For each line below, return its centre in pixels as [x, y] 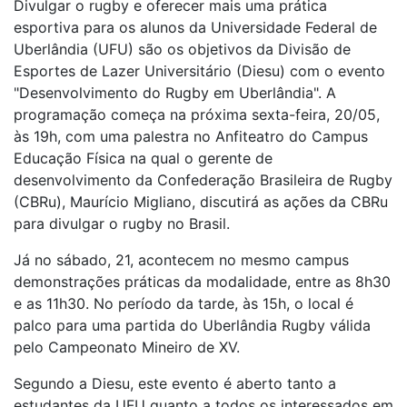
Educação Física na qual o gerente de [143, 158]
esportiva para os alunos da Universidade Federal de [195, 27]
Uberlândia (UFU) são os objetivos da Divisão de [182, 49]
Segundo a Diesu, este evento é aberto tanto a [175, 383]
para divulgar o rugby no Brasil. [122, 223]
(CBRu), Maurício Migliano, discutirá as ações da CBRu [201, 202]
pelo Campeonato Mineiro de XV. [127, 347]
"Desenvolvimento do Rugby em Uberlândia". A [175, 93]
